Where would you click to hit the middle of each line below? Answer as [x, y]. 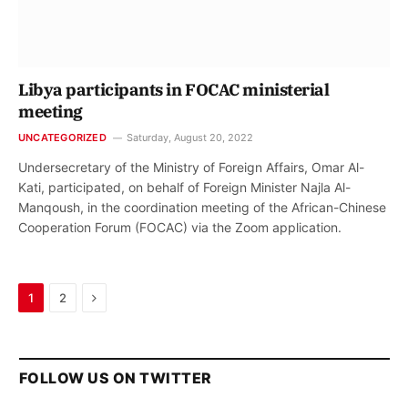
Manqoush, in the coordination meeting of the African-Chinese [202, 208]
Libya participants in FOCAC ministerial [174, 90]
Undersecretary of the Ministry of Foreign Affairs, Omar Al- [191, 168]
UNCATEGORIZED [62, 138]
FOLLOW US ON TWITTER [116, 378]
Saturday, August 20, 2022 [189, 138]
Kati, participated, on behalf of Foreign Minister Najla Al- [184, 188]
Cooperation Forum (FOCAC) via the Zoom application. [180, 228]
